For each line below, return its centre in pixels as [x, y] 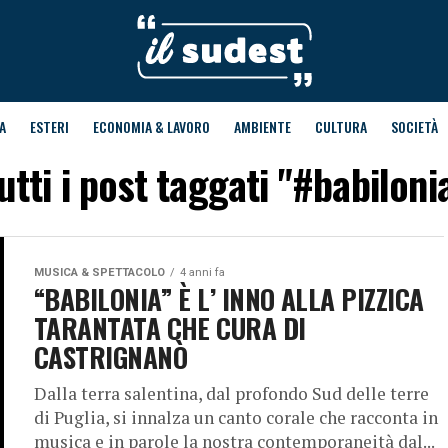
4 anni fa [202, 272]
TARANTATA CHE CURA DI [170, 328]
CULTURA [340, 126]
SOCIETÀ [414, 126]
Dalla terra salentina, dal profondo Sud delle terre [231, 393]
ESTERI [49, 126]
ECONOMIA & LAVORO [151, 126]
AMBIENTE [262, 126]
